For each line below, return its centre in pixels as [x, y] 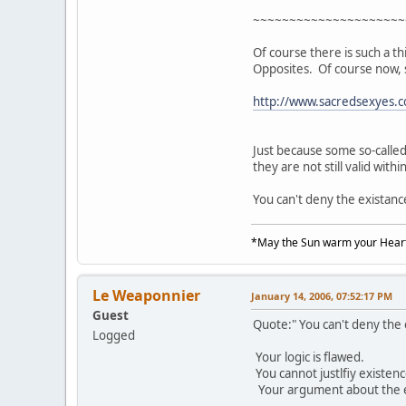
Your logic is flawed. [309, 357]
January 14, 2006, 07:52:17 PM [322, 295]
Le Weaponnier [146, 295]
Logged [114, 335]
